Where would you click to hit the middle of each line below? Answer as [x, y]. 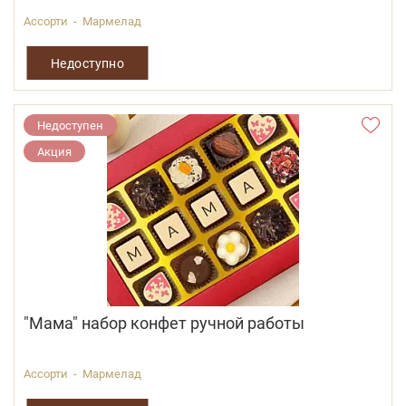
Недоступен [70, 126]
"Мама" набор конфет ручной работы [164, 323]
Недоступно [87, 63]
